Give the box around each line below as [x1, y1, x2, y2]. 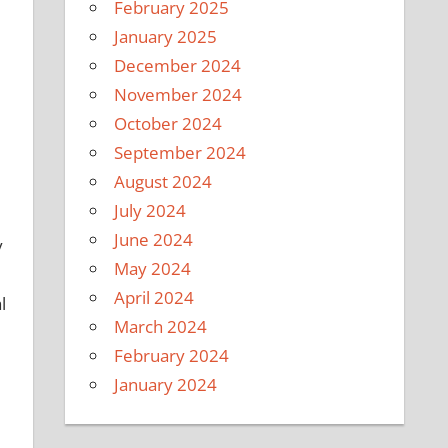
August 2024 [114, 169, 213, 193]
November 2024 [114, 82, 243, 106]
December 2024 [114, 53, 242, 77]
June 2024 [114, 227, 194, 251]
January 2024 [114, 372, 218, 396]
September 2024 [114, 140, 247, 164]
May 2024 [114, 256, 192, 280]
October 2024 [114, 111, 223, 135]
